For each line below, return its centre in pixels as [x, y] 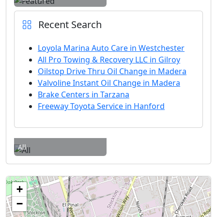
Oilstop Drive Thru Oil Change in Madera [112, 71]
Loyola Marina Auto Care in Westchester [111, 48]
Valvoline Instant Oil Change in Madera [109, 83]
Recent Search [69, 25]
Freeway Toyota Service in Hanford [101, 106]
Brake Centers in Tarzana [84, 95]
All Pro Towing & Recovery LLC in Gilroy [109, 60]
